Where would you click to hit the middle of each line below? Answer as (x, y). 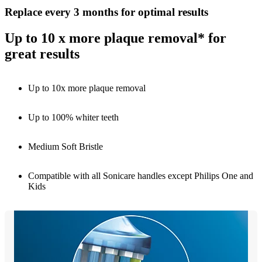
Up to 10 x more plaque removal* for (116, 38)
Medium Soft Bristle (65, 146)
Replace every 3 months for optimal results (106, 12)
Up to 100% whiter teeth (73, 117)
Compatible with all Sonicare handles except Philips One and (141, 175)
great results (42, 54)
